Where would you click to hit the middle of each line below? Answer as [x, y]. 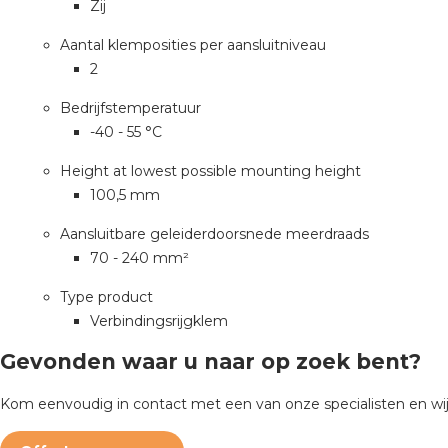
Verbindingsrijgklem [159, 321]
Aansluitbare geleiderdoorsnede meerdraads [214, 234]
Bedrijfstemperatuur [130, 108]
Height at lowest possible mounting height [210, 171]
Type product [106, 297]
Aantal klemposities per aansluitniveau [193, 45]
